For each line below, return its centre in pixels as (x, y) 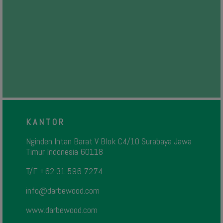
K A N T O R (44, 121)
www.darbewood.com (61, 210)
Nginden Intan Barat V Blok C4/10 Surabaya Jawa (109, 141)
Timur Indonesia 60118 (64, 151)
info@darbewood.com (62, 190)
